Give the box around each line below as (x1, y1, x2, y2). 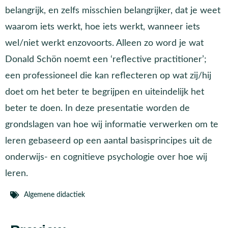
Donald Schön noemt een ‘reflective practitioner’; (5, 54, 207, 64)
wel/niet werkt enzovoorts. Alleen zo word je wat (5, 38, 204, 47)
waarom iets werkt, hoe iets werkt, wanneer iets (5, 22, 200, 31)
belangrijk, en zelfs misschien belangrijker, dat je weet (5, 6, 220, 15)
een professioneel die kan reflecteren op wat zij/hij (5, 71, 211, 80)
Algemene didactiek (24, 191, 85, 198)
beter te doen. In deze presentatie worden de (5, 103, 190, 112)
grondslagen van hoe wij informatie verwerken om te (5, 120, 218, 129)
